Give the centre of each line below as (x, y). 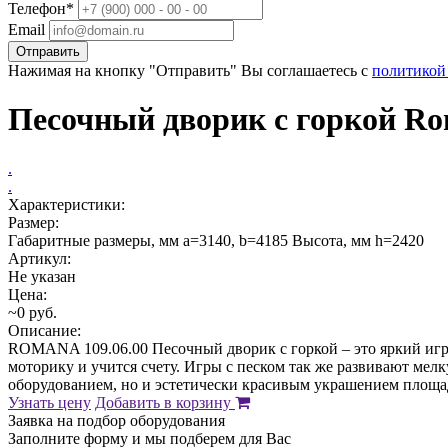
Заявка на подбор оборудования (116, 420)
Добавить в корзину (165, 402)
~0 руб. (32, 312)
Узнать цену (49, 402)
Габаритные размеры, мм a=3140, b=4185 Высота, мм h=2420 (216, 240)
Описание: (44, 330)
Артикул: (39, 258)
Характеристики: (66, 204)
